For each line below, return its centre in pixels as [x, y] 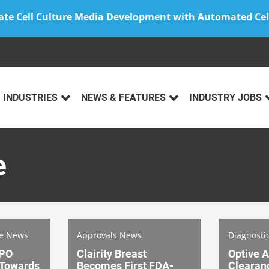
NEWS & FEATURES [123, 98]
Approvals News [109, 235]
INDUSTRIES [30, 98]
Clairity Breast [112, 253]
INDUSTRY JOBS [225, 98]
